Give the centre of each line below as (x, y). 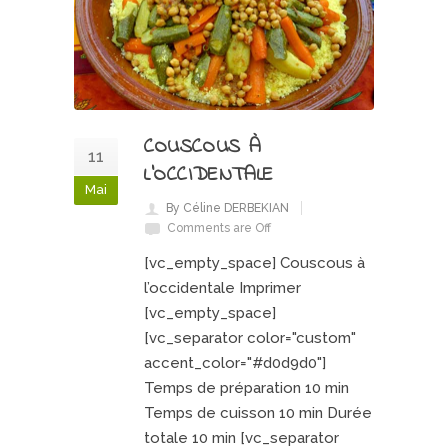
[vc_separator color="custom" (250, 338)
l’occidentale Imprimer (222, 288)
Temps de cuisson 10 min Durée (258, 413)
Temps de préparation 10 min (246, 388)
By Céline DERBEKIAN (227, 208)
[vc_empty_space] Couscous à (254, 263)
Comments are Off (219, 228)
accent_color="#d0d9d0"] (235, 363)
